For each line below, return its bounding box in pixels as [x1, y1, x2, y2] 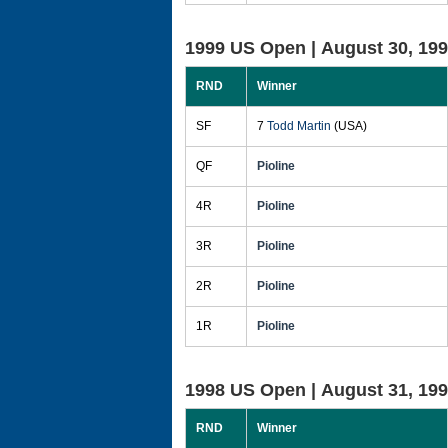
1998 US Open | [185, 380, 321, 400]
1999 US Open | [185, 38, 321, 58]
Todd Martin [267, 119, 331, 133]
